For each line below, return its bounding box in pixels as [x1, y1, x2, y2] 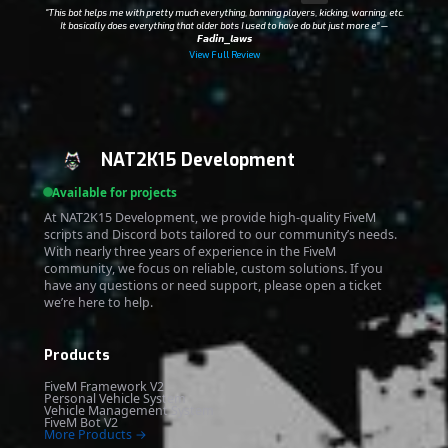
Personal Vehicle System [43, 389, 186, 407]
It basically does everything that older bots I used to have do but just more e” [60, 20, 379, 33]
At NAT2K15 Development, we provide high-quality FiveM [43, 208, 376, 226]
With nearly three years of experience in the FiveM [43, 242, 336, 260]
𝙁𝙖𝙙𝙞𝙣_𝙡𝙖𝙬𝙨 [196, 33, 252, 46]
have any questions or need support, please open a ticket [43, 276, 382, 294]
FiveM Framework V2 [43, 377, 164, 395]
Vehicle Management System [43, 401, 214, 419]
